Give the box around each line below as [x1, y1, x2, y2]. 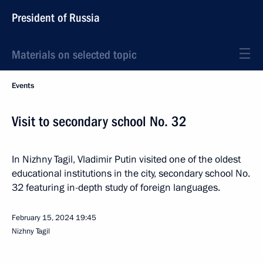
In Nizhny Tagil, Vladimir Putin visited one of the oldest [12, 153, 241, 166]
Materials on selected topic [12, 48, 136, 62]
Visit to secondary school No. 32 [12, 113, 187, 130]
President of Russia [12, 11, 100, 25]
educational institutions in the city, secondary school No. [12, 167, 250, 180]
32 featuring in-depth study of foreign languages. [12, 181, 220, 194]
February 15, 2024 [12, 213, 74, 223]
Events [12, 80, 34, 91]
